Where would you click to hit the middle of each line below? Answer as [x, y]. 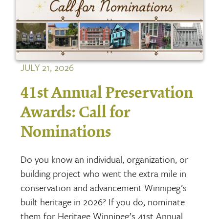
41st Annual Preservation [107, 94]
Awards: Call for [76, 113]
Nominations [66, 133]
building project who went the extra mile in [104, 174]
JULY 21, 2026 [47, 67]
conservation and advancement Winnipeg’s [104, 188]
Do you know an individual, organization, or [105, 159]
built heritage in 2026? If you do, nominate [103, 202]
